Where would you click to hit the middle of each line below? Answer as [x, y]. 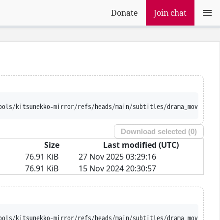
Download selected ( [156, 132]
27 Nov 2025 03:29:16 [117, 156]
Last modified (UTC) [141, 145]
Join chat [170, 13]
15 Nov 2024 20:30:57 [117, 168]
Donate [124, 13]
